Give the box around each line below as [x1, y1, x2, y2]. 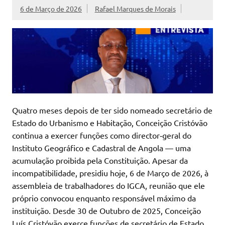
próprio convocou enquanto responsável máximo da [12, 192, 196, 203]
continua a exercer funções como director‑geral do [12, 130, 191, 140]
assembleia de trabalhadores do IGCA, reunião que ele [12, 180, 205, 190]
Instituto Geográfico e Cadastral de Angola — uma [12, 142, 191, 153]
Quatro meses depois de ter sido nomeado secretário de [12, 104, 212, 115]
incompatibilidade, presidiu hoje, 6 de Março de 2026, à [12, 167, 208, 178]
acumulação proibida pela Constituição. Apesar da [12, 155, 188, 165]
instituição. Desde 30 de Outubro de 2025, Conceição [12, 205, 201, 215]
